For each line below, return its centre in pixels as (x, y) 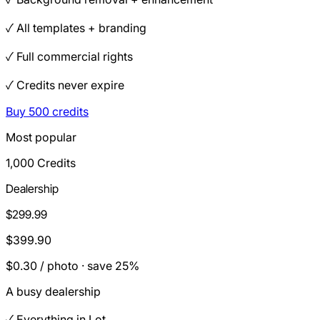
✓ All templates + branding (76, 27)
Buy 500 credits (47, 111)
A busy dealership (53, 291)
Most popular (41, 137)
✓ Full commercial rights (69, 56)
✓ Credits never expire (65, 85)
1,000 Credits (41, 162)
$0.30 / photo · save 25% (72, 265)
